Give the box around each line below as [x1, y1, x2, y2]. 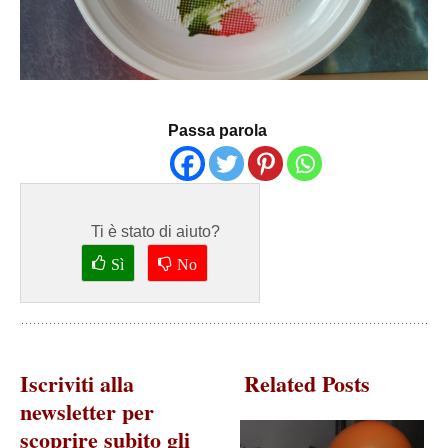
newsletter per [20, 394, 154, 428]
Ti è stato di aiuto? [91, 222, 220, 240]
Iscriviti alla [20, 366, 134, 400]
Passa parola [168, 121, 267, 139]
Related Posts [244, 366, 371, 400]
